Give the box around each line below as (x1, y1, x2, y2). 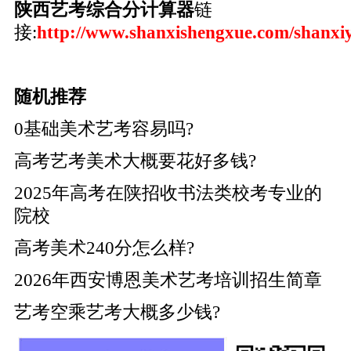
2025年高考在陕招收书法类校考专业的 (13, 183, 322, 203)
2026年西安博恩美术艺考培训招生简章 (13, 270, 322, 290)
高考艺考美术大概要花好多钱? (13, 150, 256, 171)
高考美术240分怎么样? (13, 237, 194, 258)
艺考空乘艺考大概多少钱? (13, 302, 220, 322)
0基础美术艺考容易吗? (13, 119, 194, 139)
